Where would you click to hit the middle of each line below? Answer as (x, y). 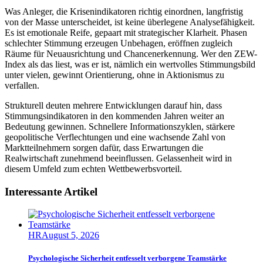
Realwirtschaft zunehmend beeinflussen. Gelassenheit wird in (118, 158)
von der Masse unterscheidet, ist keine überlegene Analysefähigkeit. (130, 22)
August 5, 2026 (70, 235)
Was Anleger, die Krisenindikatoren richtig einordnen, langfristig (124, 11)
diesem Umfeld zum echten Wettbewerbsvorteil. (93, 168)
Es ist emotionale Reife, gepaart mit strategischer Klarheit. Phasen (126, 32)
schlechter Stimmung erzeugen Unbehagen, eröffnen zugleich (119, 43)
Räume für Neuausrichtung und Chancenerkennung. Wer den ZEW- (131, 53)
